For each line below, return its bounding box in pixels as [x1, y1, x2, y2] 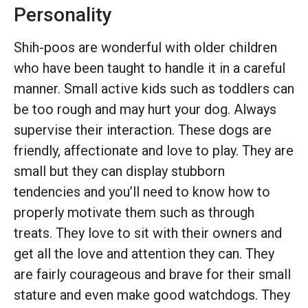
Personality [14, 3, 112, 26]
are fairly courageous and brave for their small [14, 265, 291, 283]
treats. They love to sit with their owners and [14, 224, 282, 241]
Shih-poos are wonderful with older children [14, 38, 277, 56]
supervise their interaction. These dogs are [14, 121, 272, 138]
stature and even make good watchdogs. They [14, 286, 290, 303]
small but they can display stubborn [14, 162, 225, 179]
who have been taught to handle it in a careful [14, 59, 285, 76]
